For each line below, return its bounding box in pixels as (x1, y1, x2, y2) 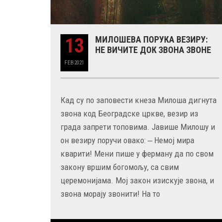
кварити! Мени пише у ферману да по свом (60, 149, 214, 159)
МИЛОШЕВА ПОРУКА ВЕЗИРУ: (95, 34, 208, 45)
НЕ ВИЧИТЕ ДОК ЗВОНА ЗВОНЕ (95, 45, 211, 55)
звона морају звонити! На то (60, 189, 160, 199)
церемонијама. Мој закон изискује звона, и (60, 175, 214, 186)
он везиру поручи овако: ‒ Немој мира (60, 135, 194, 146)
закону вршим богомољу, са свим (60, 162, 179, 172)
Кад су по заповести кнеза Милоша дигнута (60, 95, 217, 106)
